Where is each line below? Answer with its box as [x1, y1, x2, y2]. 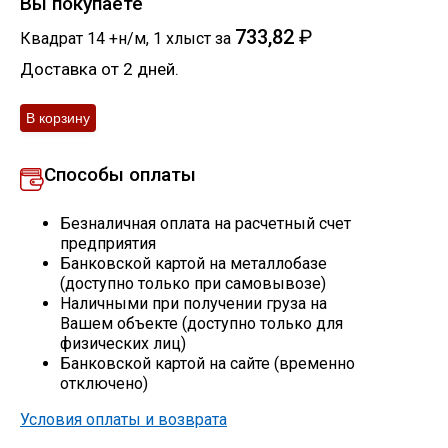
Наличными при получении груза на [60, 293, 327, 313]
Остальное [105, 78, 184, 98]
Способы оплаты [44, 162, 196, 186]
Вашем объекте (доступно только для [60, 313, 343, 333]
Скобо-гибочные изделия [105, 18, 296, 38]
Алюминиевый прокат [105, 196, 273, 216]
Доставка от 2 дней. [20, 58, 179, 79]
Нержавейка [105, 137, 200, 157]
